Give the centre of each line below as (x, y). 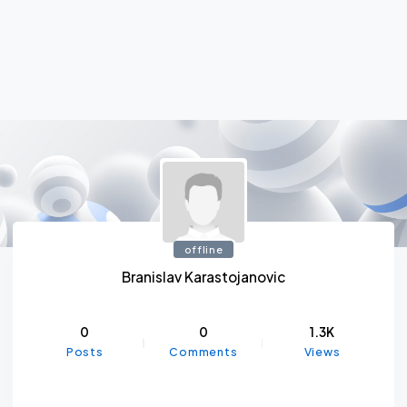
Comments (203, 352)
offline (203, 249)
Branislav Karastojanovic (203, 277)
